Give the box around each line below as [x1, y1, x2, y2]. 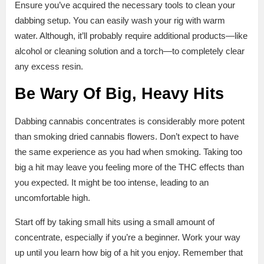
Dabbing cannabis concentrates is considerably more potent [15, 116, 245, 127]
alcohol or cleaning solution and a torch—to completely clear [15, 46, 245, 57]
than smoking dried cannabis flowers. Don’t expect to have [15, 131, 239, 142]
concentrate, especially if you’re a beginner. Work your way [15, 232, 240, 243]
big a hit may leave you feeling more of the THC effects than [15, 162, 244, 173]
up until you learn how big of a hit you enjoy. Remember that [15, 247, 243, 258]
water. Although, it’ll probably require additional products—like [15, 31, 247, 41]
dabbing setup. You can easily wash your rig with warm [15, 15, 225, 26]
